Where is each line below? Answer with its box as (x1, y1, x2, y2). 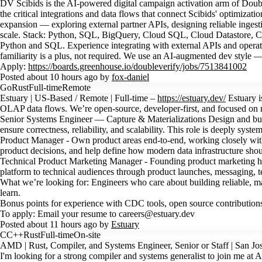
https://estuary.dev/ (157, 93, 226, 103)
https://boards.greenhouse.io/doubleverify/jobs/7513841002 (28, 61, 247, 71)
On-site (74, 230, 101, 240)
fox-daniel (112, 72, 149, 82)
